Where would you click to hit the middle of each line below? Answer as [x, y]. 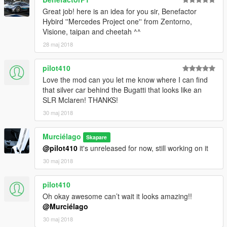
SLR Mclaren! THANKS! [80, 100]
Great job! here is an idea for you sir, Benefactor [120, 11]
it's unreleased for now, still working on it [143, 148]
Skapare [97, 137]
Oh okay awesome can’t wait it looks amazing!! [117, 196]
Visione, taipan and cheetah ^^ [92, 31]
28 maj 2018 [58, 44]
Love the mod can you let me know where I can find [125, 79]
